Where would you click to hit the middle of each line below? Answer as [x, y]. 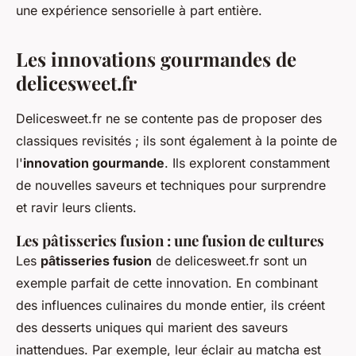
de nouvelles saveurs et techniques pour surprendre [171, 186]
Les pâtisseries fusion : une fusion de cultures [170, 241]
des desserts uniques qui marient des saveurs [152, 328]
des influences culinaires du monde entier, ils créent [170, 306]
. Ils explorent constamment [247, 163]
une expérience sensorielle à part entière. [139, 11]
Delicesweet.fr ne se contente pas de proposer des [169, 119]
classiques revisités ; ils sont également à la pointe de [176, 141]
